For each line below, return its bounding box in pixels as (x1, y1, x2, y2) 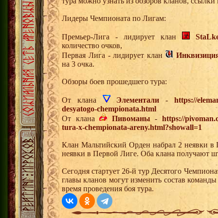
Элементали (116, 95, 160, 104)
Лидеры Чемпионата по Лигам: (62, 14, 166, 22)
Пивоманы (111, 114, 150, 123)
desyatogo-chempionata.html (62, 104, 156, 113)
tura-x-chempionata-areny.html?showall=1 (62, 123, 202, 131)
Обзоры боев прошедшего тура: (62, 77, 167, 86)
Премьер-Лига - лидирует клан (62, 32, 182, 41)
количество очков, (62, 41, 122, 50)
